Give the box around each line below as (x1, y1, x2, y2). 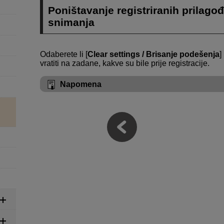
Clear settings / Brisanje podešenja (87, 49, 219, 58)
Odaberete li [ (40, 49, 87, 58)
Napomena (60, 79, 101, 88)
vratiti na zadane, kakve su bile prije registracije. (40, 58, 209, 67)
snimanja (48, 16, 95, 28)
